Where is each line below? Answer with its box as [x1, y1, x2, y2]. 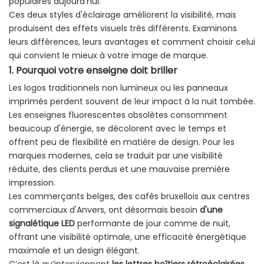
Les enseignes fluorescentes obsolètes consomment [9, 109, 227, 121]
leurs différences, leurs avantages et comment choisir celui [9, 36, 255, 48]
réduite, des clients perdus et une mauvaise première [9, 163, 230, 176]
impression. [9, 177, 55, 189]
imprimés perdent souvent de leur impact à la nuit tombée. [9, 95, 255, 108]
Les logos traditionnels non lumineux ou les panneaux [9, 82, 228, 94]
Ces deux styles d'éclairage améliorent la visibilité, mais [9, 9, 236, 21]
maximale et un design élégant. [9, 245, 140, 257]
